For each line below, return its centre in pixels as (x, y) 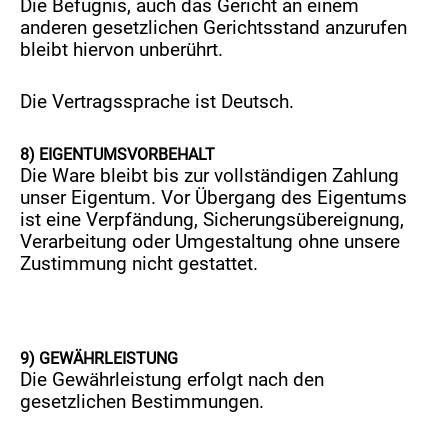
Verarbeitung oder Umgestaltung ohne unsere (210, 242)
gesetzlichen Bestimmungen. (142, 402)
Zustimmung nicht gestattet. (139, 264)
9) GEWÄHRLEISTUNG (99, 358)
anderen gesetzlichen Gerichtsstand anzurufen (214, 28)
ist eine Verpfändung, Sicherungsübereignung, (212, 220)
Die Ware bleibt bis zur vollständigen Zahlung (210, 176)
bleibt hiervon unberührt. (122, 50)
